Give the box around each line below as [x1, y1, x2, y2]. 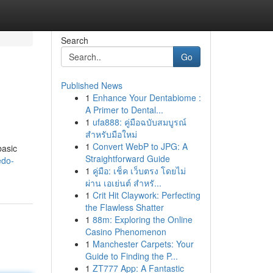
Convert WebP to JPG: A [92, 140, 188, 152]
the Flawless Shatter [85, 201, 164, 213]
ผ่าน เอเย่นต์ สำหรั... [85, 177, 161, 189]
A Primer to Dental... [85, 104, 163, 116]
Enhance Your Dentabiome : [92, 91, 201, 104]
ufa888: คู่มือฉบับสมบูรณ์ [92, 116, 186, 128]
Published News [60, 79, 122, 91]
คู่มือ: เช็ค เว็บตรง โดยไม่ [92, 165, 186, 177]
